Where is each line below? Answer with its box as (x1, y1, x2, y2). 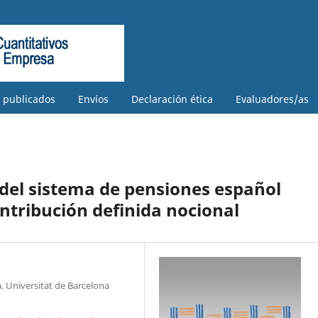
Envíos (78, 92, 109, 106)
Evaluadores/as (236, 92, 309, 106)
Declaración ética (131, 92, 213, 106)
